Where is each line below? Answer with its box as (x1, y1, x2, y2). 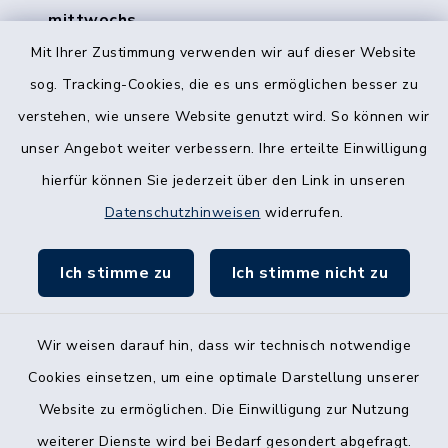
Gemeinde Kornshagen (72, 216, 239, 239)
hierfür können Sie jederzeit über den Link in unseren (42, 171, 406, 190)
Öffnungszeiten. (48, 96, 166, 119)
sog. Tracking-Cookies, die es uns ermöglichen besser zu (29, 75, 419, 94)
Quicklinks (48, 163, 168, 196)
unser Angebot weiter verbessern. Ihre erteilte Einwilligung (20, 139, 428, 158)
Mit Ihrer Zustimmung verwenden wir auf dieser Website (31, 43, 417, 62)
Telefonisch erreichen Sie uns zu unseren (48, 72, 350, 95)
